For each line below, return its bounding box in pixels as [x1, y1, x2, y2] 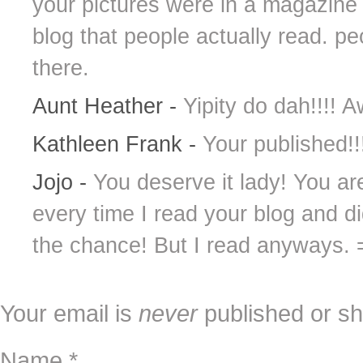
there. [32, 55, 89, 80]
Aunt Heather [32, 93, 169, 118]
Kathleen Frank [32, 131, 189, 156]
